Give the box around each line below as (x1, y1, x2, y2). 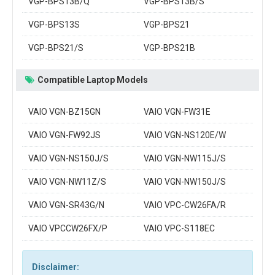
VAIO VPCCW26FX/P (28, 223, 107, 233)
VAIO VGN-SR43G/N (28, 199, 104, 210)
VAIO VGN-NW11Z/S (28, 176, 106, 187)
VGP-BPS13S (28, 19, 80, 29)
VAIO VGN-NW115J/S (144, 153, 226, 163)
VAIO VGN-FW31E (144, 106, 211, 117)
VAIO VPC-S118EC (144, 223, 215, 233)
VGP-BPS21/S (28, 42, 83, 53)
